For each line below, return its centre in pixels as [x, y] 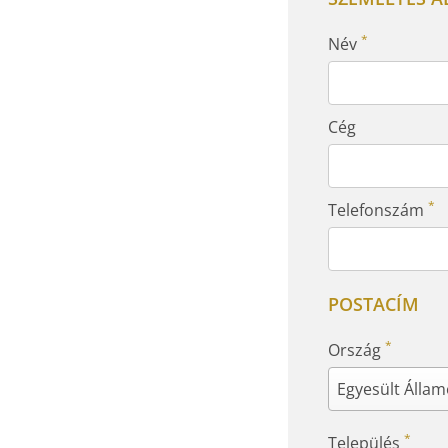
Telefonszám [378, 210]
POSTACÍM [373, 304]
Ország [356, 350]
